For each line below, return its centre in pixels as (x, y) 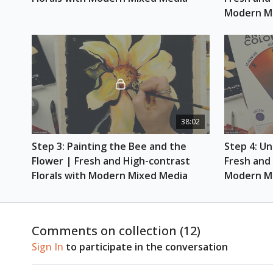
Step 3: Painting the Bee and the (109, 147)
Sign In (48, 247)
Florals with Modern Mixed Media (110, 176)
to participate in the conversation (146, 247)
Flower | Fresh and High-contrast (111, 161)
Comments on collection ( (108, 231)
